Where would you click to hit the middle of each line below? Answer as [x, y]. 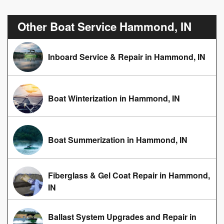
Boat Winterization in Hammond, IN [114, 98]
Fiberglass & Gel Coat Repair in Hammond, [129, 175]
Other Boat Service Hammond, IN [104, 26]
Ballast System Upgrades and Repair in [122, 216]
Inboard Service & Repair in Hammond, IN [127, 56]
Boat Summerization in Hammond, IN [118, 139]
